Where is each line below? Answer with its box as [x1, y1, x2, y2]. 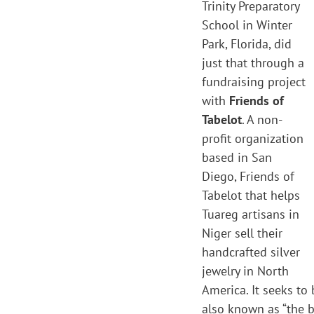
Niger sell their [202, 225, 282, 241]
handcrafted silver [202, 244, 300, 260]
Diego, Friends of [202, 168, 294, 184]
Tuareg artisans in [202, 206, 299, 222]
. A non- [242, 111, 282, 128]
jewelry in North [202, 263, 289, 279]
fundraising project [202, 74, 306, 90]
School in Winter [202, 17, 292, 33]
